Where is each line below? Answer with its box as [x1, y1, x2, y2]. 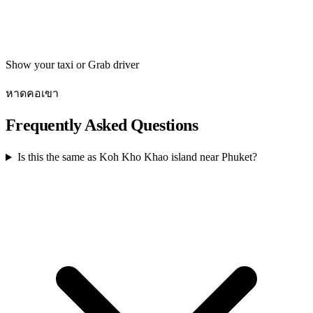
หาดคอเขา [6, 87, 59, 99]
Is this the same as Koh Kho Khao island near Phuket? [17, 151, 257, 163]
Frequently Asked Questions [6, 115, 198, 134]
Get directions [22, 15, 86, 27]
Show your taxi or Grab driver [6, 58, 139, 71]
